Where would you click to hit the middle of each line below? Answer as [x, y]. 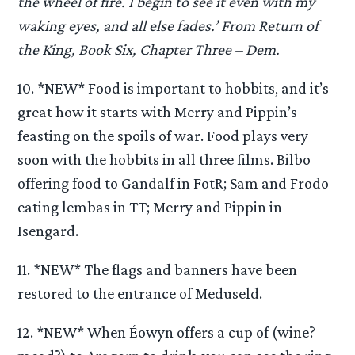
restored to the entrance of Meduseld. [140, 293]
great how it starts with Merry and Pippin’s [158, 111]
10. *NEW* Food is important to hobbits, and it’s [174, 88]
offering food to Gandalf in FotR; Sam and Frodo [174, 183]
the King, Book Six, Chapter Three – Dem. [149, 49]
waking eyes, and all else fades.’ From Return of [168, 25]
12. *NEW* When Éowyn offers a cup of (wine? [167, 332]
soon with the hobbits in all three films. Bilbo [164, 159]
